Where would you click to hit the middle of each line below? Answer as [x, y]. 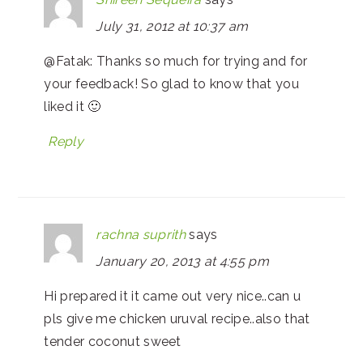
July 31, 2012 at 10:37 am [172, 26]
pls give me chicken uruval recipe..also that [177, 318]
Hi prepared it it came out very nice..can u [173, 296]
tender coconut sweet [113, 341]
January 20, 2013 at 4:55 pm [183, 261]
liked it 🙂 [73, 106]
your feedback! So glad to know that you [171, 83]
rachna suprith [141, 234]
